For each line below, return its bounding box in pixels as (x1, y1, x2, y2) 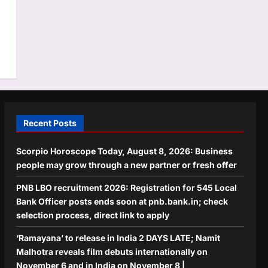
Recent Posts (23, 117, 77, 128)
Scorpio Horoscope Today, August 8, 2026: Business (16, 145, 233, 156)
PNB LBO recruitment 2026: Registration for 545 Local (16, 182, 237, 193)
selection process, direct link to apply (16, 209, 169, 220)
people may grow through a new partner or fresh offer (16, 159, 237, 170)
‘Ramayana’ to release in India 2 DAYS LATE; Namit (16, 232, 220, 243)
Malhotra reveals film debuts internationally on (16, 246, 208, 257)
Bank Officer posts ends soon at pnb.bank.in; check (16, 196, 228, 206)
